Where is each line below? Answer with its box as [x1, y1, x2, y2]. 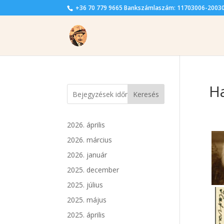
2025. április [67, 210, 105, 219]
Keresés [133, 89, 159, 99]
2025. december [67, 165, 119, 174]
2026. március [67, 135, 112, 144]
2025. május [67, 195, 107, 204]
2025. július [67, 180, 103, 189]
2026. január [67, 150, 107, 159]
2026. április [67, 120, 105, 129]
